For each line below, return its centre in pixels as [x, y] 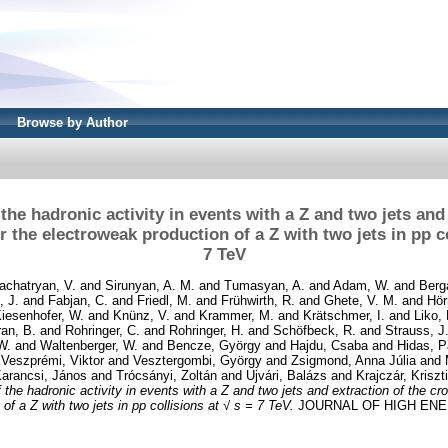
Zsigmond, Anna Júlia [353, 360]
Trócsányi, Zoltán [166, 375]
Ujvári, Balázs [286, 375]
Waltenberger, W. [89, 345]
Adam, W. [361, 285]
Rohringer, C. [102, 330]
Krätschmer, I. [344, 315]
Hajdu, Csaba [329, 345]
